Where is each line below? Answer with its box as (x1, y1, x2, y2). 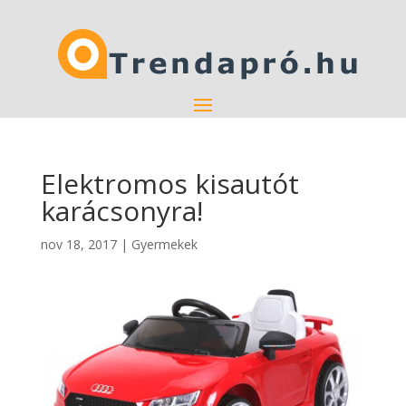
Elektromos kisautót (40, 165, 299, 202)
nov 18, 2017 (40, 236, 117, 253)
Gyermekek (130, 236, 198, 253)
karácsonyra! (40, 192, 203, 229)
